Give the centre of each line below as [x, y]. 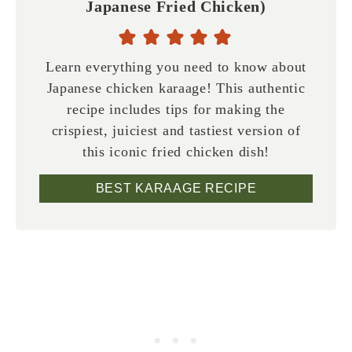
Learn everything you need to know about [176, 66]
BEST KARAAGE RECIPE [176, 188]
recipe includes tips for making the [176, 109]
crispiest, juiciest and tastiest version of [176, 130]
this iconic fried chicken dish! [176, 151]
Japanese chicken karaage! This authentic [176, 88]
